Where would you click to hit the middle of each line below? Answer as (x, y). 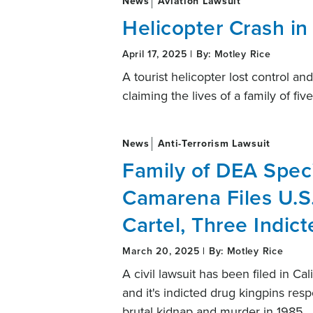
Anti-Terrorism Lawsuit (212, 143)
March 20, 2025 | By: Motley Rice (203, 251)
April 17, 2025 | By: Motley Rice (197, 54)
